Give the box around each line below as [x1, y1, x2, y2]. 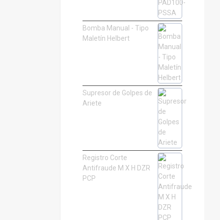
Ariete [82, 99, 102, 108]
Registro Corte [82, 154, 127, 162]
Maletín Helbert [82, 34, 130, 43]
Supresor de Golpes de [82, 89, 152, 97]
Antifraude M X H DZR [82, 164, 150, 172]
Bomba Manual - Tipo [82, 24, 149, 32]
